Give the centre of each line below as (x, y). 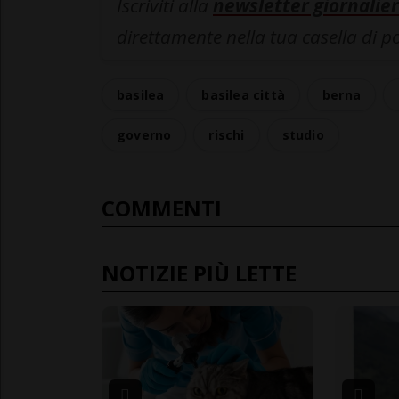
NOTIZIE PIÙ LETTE (199, 273)
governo (144, 135)
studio (303, 135)
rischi (227, 135)
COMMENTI (162, 208)
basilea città (244, 95)
